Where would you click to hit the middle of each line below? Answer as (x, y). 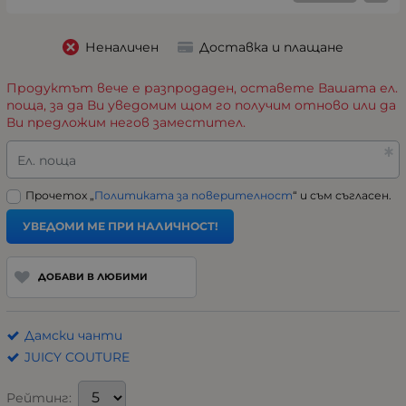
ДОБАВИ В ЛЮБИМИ (92, 276)
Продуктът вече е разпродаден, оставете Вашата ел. (202, 88)
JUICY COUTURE (77, 357)
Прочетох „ (60, 196)
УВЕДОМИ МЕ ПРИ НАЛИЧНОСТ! (120, 227)
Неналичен (121, 47)
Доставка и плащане (271, 47)
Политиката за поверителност (193, 196)
